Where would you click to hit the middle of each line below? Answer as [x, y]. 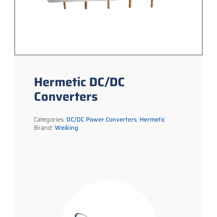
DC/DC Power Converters [101, 119]
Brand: [44, 128]
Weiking [67, 128]
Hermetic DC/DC [79, 82]
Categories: [50, 119]
